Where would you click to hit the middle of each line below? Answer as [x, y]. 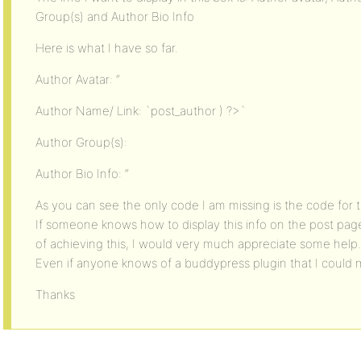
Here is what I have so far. [107, 48]
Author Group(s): [81, 142]
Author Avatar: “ [78, 79]
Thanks [55, 295]
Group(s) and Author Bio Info [115, 17]
